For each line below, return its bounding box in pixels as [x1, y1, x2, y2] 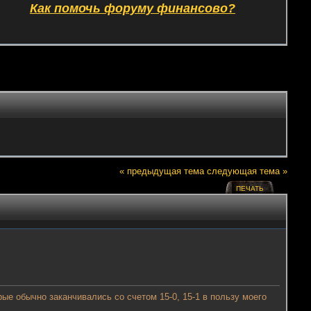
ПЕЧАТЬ [235, 184, 264, 192]
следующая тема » [207, 166, 288, 177]
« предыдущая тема [119, 166, 205, 177]
